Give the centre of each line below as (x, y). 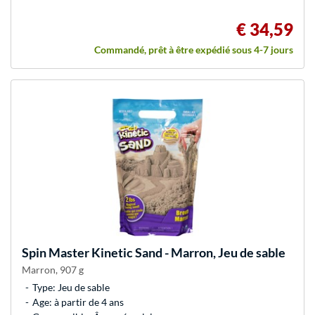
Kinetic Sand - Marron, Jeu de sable (187, 253)
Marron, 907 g (53, 270)
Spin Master (56, 253)
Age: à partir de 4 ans (78, 302)
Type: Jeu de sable (71, 288)
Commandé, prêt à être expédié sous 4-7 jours (194, 50)
